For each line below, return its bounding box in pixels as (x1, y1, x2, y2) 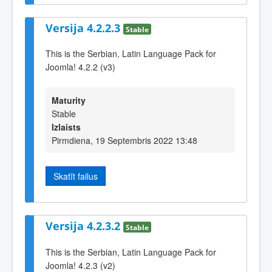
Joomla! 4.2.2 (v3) (46, 61, 115, 73)
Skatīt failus (53, 169, 98, 182)
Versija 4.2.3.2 (46, 219, 123, 234)
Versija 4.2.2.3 (46, 20, 123, 35)
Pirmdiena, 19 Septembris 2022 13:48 (52, 134, 197, 146)
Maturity (52, 93, 86, 106)
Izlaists (52, 120, 81, 133)
